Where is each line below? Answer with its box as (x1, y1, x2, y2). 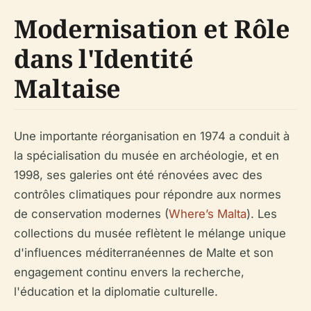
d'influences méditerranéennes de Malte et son (14, 245, 274, 260)
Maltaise (14, 71, 121, 106)
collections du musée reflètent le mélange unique (14, 226, 286, 240)
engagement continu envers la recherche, (14, 264, 244, 279)
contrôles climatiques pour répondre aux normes (14, 187, 281, 201)
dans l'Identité (14, 41, 194, 76)
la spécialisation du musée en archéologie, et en (14, 148, 279, 162)
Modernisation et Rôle (14, 11, 290, 46)
